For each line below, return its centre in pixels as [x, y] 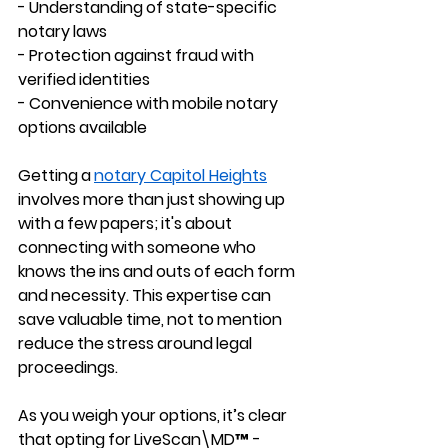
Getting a [56, 175]
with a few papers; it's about [126, 223]
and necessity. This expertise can [146, 295]
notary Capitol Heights [180, 175]
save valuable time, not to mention [151, 319]
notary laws [64, 31]
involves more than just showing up [153, 199]
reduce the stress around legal [136, 343]
